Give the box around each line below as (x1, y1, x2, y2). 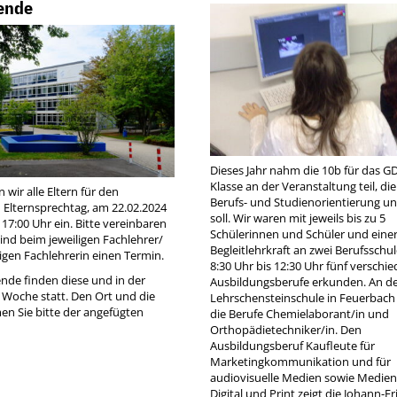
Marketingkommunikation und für (210, 354, 392, 370)
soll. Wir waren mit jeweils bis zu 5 (210, 210, 386, 227)
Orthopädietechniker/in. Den (210, 322, 362, 339)
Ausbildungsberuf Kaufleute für (210, 338, 376, 354)
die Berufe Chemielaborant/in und (210, 306, 390, 323)
